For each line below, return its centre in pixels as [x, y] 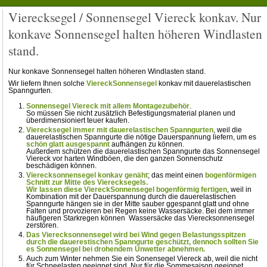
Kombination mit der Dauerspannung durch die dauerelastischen [131, 197]
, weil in [240, 190]
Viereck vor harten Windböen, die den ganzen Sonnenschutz [125, 159]
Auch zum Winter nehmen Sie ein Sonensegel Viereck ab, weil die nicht [142, 259]
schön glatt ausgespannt [68, 145]
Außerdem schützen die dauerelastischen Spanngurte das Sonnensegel [143, 152]
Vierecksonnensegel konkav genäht [87, 176]
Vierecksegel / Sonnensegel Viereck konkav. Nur [135, 17]
